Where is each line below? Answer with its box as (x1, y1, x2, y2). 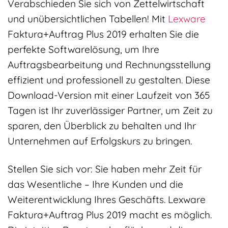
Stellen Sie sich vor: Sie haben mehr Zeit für (8, 162, 202, 175)
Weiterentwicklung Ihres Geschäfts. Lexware (8, 193, 206, 206)
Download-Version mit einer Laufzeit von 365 (8, 89, 210, 102)
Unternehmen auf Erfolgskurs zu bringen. (8, 135, 192, 148)
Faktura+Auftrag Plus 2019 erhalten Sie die (8, 28, 199, 41)
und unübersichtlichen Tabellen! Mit (8, 13, 168, 25)
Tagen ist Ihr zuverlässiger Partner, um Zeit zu (8, 104, 213, 117)
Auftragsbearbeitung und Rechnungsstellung (8, 59, 211, 71)
